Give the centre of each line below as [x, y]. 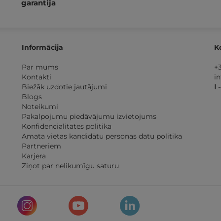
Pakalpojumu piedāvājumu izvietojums [89, 116]
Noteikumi [40, 107]
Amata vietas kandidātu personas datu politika [102, 136]
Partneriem [41, 146]
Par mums [40, 67]
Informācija [42, 47]
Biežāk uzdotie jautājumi [64, 87]
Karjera [34, 156]
